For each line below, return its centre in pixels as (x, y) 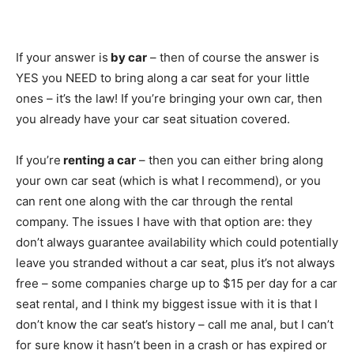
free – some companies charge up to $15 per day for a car (177, 283)
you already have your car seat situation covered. (153, 119)
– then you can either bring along (230, 160)
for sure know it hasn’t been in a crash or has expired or (171, 345)
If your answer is (62, 57)
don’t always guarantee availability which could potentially (177, 242)
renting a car (98, 160)
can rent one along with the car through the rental (154, 201)
